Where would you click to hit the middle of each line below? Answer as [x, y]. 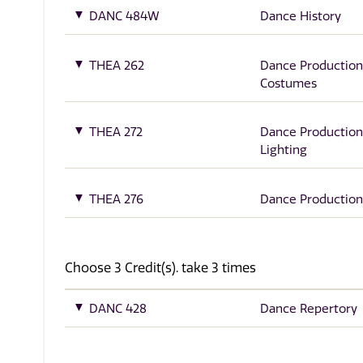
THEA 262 [117, 65]
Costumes [288, 83]
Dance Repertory [308, 309]
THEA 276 [117, 199]
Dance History [300, 16]
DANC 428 [118, 309]
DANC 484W [125, 16]
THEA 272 [116, 132]
